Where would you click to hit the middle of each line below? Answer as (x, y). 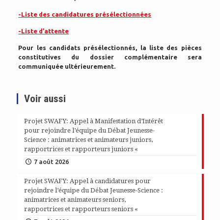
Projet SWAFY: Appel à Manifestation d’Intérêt (93, 121)
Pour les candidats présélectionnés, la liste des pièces (110, 48)
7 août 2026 (51, 162)
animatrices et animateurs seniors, (75, 200)
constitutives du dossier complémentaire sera (110, 57)
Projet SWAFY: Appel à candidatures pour (87, 181)
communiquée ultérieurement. (67, 67)
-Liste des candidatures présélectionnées (85, 14)
